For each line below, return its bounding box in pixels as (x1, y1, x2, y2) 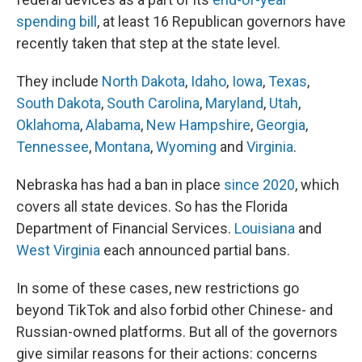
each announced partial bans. (100, 242, 290, 259)
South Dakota (16, 95, 101, 112)
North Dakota (102, 73, 185, 90)
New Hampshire (146, 116, 250, 133)
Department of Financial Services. (16, 220, 234, 237)
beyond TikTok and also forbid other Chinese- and (16, 301, 333, 318)
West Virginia (16, 242, 100, 259)
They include (16, 73, 102, 90)
